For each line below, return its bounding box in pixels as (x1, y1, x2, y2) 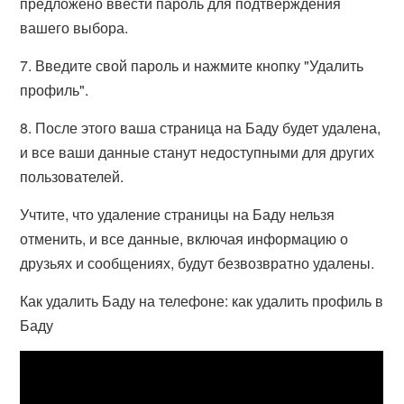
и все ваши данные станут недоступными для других (20, 142, 375, 162)
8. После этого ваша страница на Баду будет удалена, (20, 117, 381, 138)
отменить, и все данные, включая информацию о (20, 228, 349, 249)
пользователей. (20, 166, 124, 187)
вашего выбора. (20, 17, 129, 38)
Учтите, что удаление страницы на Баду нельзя (20, 204, 335, 225)
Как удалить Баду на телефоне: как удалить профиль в (20, 290, 384, 311)
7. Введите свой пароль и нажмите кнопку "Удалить (20, 55, 364, 76)
